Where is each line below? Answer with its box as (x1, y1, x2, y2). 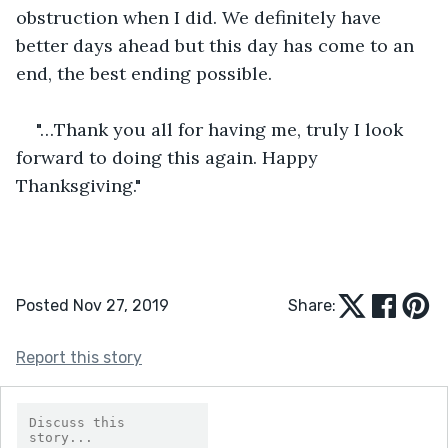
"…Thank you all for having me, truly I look (36, 117, 408, 141)
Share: (288, 295, 336, 315)
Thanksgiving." (16, 173, 141, 197)
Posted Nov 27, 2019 (16, 295, 169, 315)
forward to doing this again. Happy (16, 145, 323, 169)
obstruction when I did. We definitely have (16, 5, 386, 29)
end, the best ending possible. (16, 61, 277, 85)
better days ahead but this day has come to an (16, 33, 419, 57)
